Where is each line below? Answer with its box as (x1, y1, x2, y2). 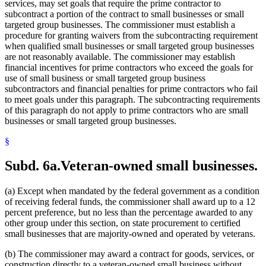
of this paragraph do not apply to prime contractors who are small (5, 104, 248, 115)
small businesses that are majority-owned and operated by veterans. (5, 229, 255, 239)
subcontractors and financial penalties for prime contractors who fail (5, 83, 258, 94)
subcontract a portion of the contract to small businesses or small (5, 8, 244, 19)
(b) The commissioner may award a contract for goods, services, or (5, 249, 254, 259)
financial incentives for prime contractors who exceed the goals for (5, 62, 253, 72)
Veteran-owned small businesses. (61, 158, 258, 174)
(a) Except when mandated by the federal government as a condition (5, 186, 259, 197)
